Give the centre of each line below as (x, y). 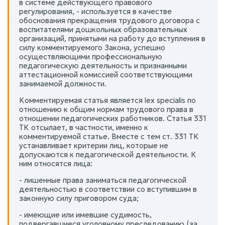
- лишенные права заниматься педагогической (103, 180)
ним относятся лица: (56, 163)
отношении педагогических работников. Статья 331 (113, 118)
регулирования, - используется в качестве (95, 11)
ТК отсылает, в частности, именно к (84, 127)
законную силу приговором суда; (79, 198)
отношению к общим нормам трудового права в (106, 109)
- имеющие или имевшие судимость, (85, 214)
